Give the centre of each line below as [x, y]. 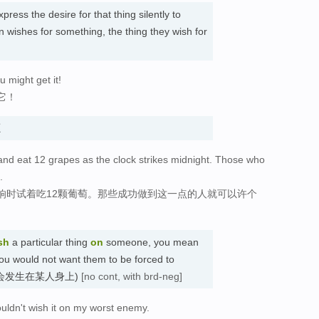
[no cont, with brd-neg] [132, 276]
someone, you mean [151, 242]
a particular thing [50, 242]
